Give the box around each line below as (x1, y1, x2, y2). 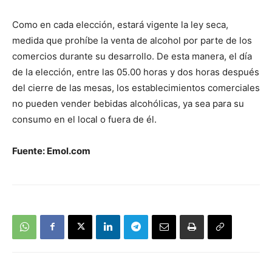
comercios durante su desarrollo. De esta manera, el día (12, 50, 252, 62)
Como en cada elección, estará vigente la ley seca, (12, 18, 228, 30)
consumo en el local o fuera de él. (12, 113, 157, 125)
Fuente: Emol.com (12, 144, 90, 157)
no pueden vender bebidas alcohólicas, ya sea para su (12, 97, 244, 109)
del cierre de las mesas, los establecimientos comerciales (12, 81, 260, 93)
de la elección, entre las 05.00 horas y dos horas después (12, 66, 259, 78)
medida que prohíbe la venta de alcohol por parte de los (12, 34, 252, 46)
